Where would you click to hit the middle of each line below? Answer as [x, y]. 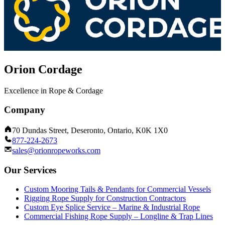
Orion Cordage [43, 69]
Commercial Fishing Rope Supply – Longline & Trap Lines [119, 216]
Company [25, 110]
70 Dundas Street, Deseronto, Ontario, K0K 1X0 [90, 131]
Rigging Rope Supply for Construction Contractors [105, 198]
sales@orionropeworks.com [56, 151]
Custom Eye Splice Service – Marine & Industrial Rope [112, 207]
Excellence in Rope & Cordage [53, 90]
